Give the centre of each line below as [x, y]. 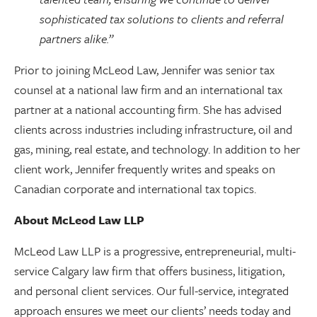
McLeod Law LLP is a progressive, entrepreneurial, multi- [155, 251]
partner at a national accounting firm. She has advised [148, 109]
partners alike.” [76, 39]
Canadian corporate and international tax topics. [138, 189]
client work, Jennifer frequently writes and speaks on [145, 169]
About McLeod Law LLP [79, 220]
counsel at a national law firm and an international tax [148, 90]
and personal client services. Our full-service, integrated [151, 290]
